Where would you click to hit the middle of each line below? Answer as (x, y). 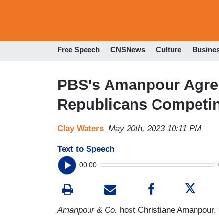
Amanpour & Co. (87, 210)
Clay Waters (80, 128)
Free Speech (78, 50)
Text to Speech (86, 149)
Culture (169, 50)
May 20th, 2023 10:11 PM (155, 128)
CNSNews (128, 50)
